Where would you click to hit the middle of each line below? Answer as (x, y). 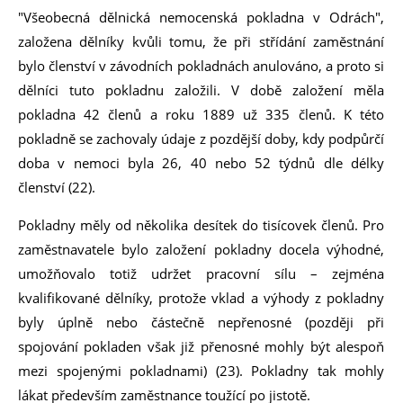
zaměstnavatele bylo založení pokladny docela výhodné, (201, 249)
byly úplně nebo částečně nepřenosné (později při (201, 322)
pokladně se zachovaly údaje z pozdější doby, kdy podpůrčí (201, 139)
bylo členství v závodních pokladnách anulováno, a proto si (201, 66)
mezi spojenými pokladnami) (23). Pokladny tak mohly (201, 371)
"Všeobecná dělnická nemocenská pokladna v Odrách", (201, 17)
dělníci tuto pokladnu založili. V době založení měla (201, 90)
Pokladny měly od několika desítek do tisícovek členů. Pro (201, 225)
